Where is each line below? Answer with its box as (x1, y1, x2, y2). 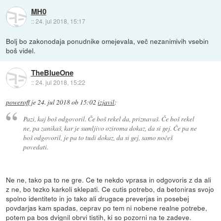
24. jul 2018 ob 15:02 (37, 97, 97, 107)
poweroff (6, 97, 30, 107)
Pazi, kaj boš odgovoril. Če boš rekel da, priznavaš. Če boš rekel (23, 113, 194, 123)
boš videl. (6, 45, 36, 55)
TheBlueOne (31, 67, 74, 78)
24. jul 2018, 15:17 (35, 17, 85, 26)
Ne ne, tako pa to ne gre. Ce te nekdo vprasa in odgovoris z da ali (6, 175, 212, 185)
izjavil (98, 97, 115, 107)
